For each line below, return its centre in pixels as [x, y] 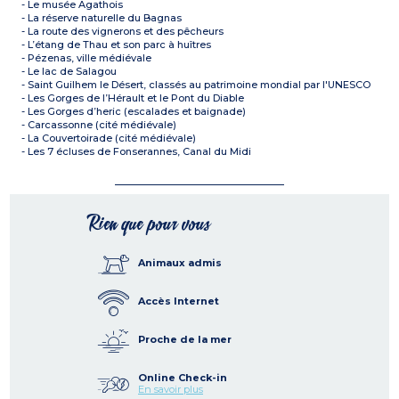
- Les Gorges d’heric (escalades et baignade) [134, 112]
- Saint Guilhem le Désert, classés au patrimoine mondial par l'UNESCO [196, 85]
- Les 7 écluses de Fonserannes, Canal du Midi [137, 152]
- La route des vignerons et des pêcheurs [123, 32]
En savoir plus [171, 390]
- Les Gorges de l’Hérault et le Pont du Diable [133, 98]
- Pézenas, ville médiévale [87, 58]
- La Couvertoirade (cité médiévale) [109, 138]
